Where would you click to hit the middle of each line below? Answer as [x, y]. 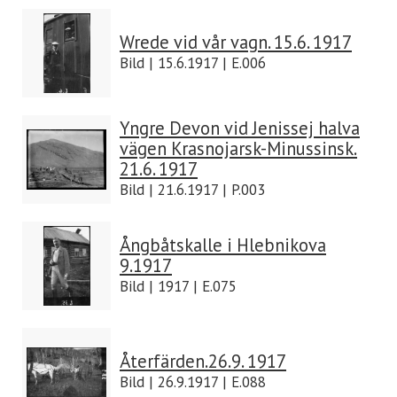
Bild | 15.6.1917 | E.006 [193, 63]
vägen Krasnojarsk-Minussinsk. [238, 148]
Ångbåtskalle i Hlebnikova [223, 245]
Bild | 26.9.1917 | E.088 [193, 382]
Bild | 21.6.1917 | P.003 [192, 190]
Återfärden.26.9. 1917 [203, 361]
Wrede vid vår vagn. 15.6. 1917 [236, 42]
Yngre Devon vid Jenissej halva [240, 128]
